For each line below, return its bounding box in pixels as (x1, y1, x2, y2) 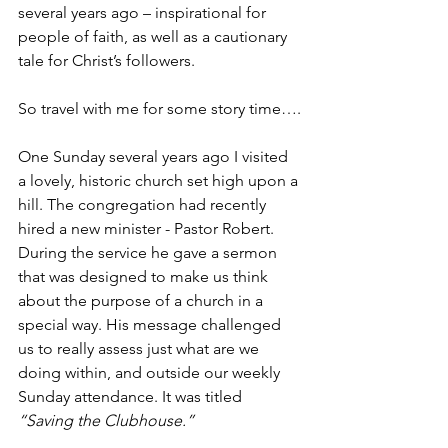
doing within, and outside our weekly (18, 363, 284, 382)
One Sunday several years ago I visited (18, 147, 292, 166)
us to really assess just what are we (18, 339, 263, 358)
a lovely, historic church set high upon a (18, 171, 302, 190)
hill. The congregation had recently (18, 195, 270, 214)
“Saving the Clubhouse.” (18, 411, 194, 430)
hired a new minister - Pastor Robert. (18, 219, 278, 238)
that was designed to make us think (18, 267, 272, 286)
